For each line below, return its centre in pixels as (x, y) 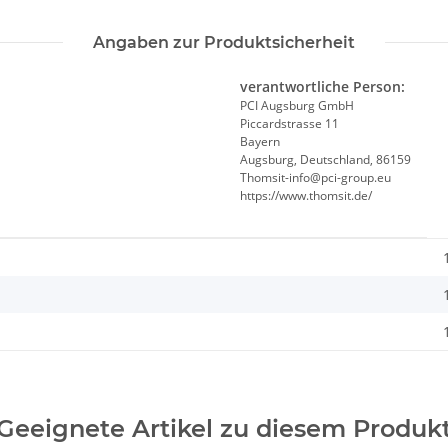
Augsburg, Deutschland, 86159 (325, 160)
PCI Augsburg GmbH (297, 106)
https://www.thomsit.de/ (306, 196)
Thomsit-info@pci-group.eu (315, 178)
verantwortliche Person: (322, 87)
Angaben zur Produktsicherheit (224, 43)
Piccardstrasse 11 (289, 124)
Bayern (260, 142)
